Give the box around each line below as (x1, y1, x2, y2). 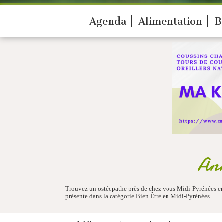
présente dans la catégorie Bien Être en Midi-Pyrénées (65, 192, 210, 200)
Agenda (89, 15, 126, 27)
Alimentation (138, 15, 202, 27)
